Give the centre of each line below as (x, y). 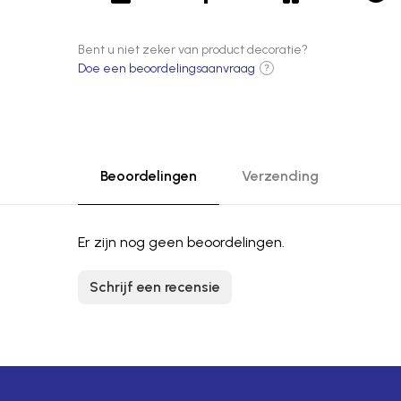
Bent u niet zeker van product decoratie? (193, 50)
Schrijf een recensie (155, 287)
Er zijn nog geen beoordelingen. (181, 242)
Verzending (280, 176)
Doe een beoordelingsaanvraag (166, 68)
